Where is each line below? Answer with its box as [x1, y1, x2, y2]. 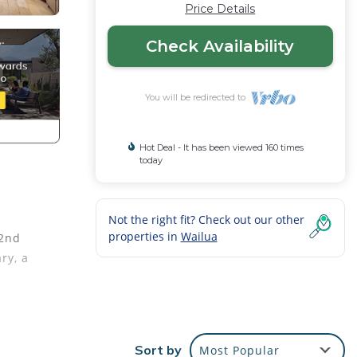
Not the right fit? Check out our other [108, 212, 304, 227]
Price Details [185, 2, 256, 16]
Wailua [180, 229, 218, 244]
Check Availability [146, 37, 295, 56]
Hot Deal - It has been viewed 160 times [139, 142, 304, 153]
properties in [108, 229, 181, 244]
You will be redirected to [144, 92, 250, 103]
